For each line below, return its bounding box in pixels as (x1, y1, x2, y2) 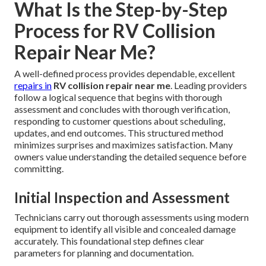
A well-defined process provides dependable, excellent (14, 68, 235, 80)
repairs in (14, 80, 52, 91)
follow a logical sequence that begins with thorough (14, 91, 222, 103)
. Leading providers (170, 80, 247, 91)
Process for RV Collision (14, 19, 216, 43)
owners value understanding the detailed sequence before (14, 151, 246, 163)
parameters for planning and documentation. (14, 247, 194, 259)
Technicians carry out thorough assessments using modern (14, 211, 249, 223)
